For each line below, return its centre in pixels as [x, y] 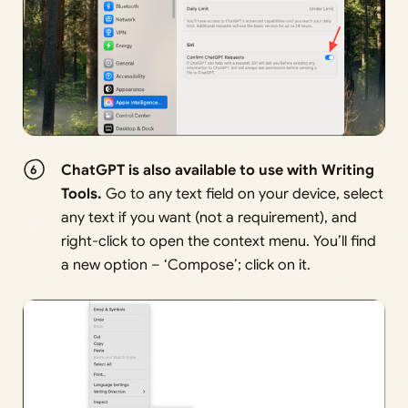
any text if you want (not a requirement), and [209, 218]
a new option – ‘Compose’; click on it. [186, 265]
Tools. [82, 194]
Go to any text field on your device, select [243, 194]
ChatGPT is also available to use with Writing [218, 171]
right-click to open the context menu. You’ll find [219, 242]
